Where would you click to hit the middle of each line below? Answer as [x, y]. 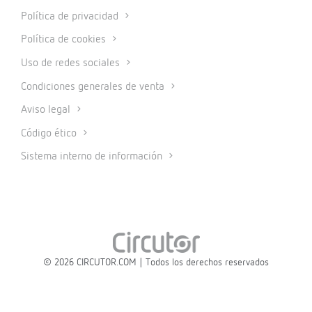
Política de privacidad [71, 16]
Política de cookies [65, 40]
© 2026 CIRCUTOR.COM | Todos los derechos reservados [156, 262]
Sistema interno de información [93, 157]
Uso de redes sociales [72, 63]
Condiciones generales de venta [94, 87]
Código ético [50, 133]
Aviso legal [47, 110]
